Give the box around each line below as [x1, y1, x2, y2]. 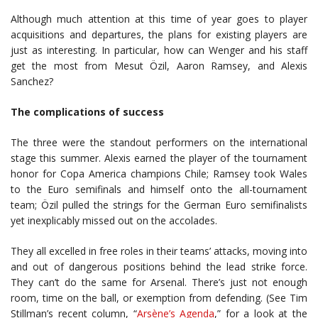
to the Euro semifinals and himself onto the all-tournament [11, 182, 307, 196]
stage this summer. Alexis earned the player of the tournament [11, 151, 307, 165]
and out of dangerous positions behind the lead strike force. [11, 260, 307, 273]
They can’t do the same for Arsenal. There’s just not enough [11, 275, 307, 289]
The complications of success [11, 105, 164, 119]
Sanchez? [11, 75, 53, 88]
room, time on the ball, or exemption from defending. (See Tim [11, 291, 307, 305]
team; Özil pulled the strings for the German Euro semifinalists [11, 198, 307, 212]
